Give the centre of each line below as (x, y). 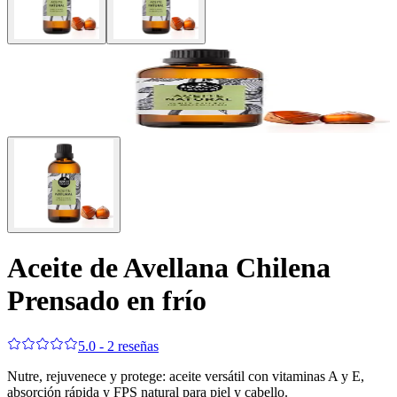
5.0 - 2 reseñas (118, 346)
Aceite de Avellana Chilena (169, 268)
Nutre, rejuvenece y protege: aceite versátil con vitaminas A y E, (186, 376)
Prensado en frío (107, 301)
